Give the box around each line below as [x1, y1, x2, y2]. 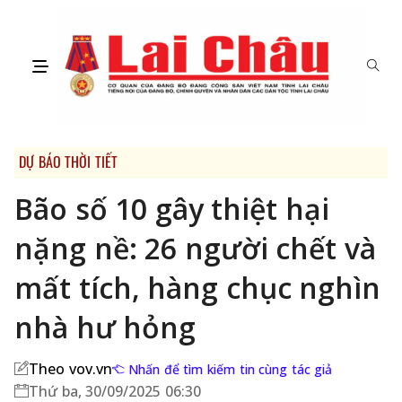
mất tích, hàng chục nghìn [14, 268, 381, 308]
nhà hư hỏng [14, 308, 197, 347]
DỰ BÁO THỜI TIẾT [19, 151, 118, 173]
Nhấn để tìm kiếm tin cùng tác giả [129, 361, 334, 379]
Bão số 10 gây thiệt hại [14, 189, 329, 229]
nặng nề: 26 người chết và [14, 229, 376, 268]
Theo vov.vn [29, 359, 112, 380]
